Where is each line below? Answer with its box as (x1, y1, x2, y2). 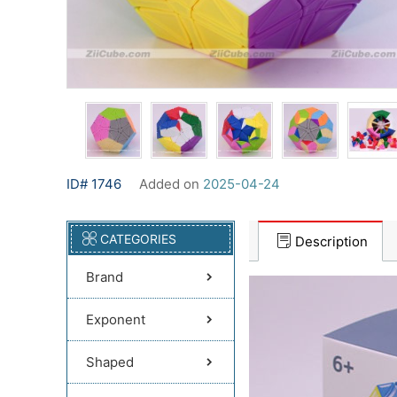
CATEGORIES (100, 231, 176, 246)
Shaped (86, 354, 134, 370)
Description (295, 233, 368, 250)
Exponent (86, 311, 145, 328)
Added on (139, 175, 203, 192)
